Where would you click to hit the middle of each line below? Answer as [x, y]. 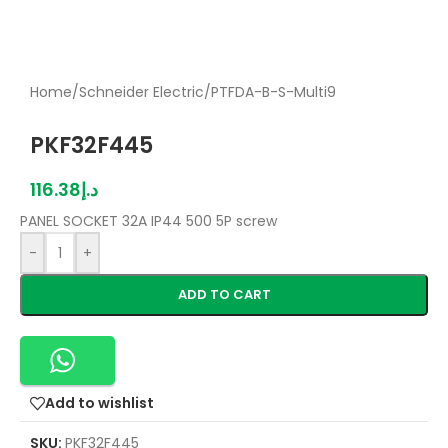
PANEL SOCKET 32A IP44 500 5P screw [148, 221]
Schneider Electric [141, 92]
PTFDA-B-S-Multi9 [273, 92]
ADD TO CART [224, 294]
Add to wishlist [99, 403]
